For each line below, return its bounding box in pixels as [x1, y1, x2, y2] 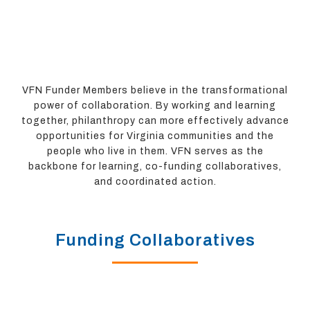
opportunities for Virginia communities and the [36, 130, 274, 141]
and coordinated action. [93, 176, 217, 187]
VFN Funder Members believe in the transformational [22, 84, 288, 95]
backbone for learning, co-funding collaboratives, [28, 161, 282, 172]
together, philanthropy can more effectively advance [21, 115, 289, 126]
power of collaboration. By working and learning [34, 100, 276, 111]
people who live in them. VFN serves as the [46, 145, 264, 156]
